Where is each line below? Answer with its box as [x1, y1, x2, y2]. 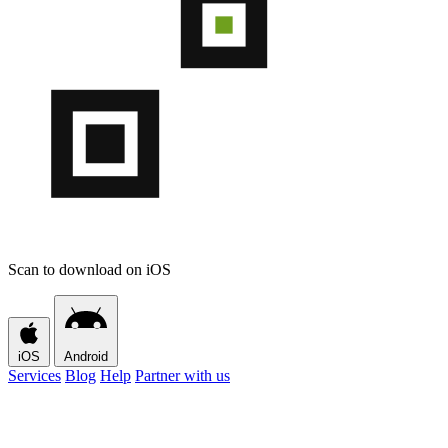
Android [64, 349, 108, 365]
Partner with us [135, 367, 230, 385]
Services [8, 367, 61, 385]
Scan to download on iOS [8, 261, 171, 279]
